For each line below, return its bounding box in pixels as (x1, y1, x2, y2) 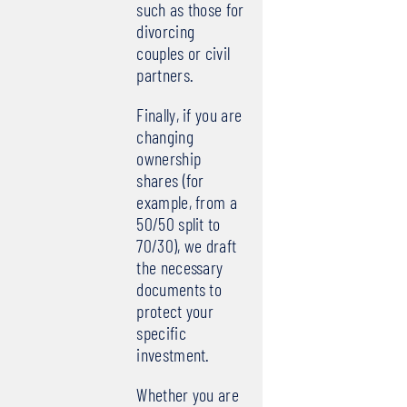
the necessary (136, 256, 223, 279)
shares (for (136, 169, 204, 192)
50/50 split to (136, 213, 221, 235)
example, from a (136, 191, 237, 213)
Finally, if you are (136, 104, 243, 126)
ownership (136, 147, 202, 170)
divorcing (136, 20, 195, 43)
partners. (136, 64, 194, 86)
